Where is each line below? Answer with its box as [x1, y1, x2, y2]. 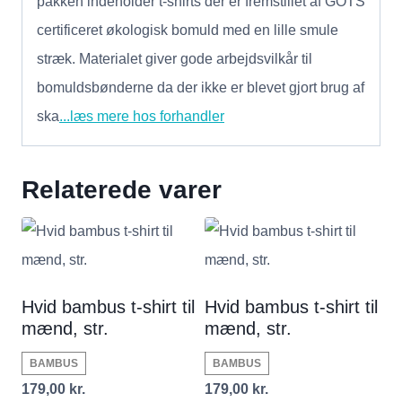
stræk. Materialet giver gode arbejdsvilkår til [37, 50, 312, 66]
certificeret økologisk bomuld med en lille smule [37, 22, 338, 38]
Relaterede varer [22, 175, 222, 204]
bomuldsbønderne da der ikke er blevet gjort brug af [37, 79, 364, 95]
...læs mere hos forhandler [59, 108, 224, 124]
